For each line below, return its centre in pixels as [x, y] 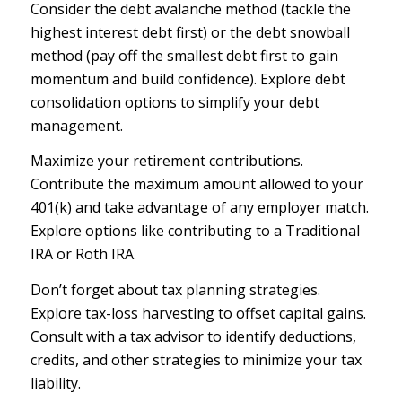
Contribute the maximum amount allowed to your [197, 184]
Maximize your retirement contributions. [166, 161]
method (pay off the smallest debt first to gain [184, 55]
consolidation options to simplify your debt [175, 102]
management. [76, 125]
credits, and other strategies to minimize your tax [196, 359]
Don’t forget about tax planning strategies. [175, 289]
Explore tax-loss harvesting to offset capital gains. [198, 313]
